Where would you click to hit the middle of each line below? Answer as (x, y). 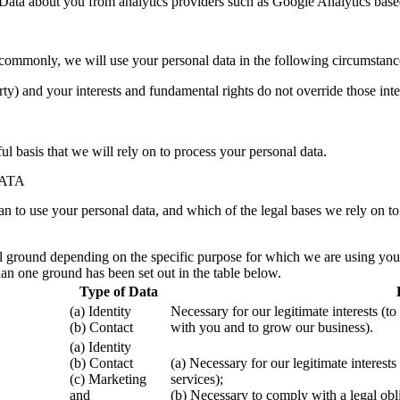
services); (197, 379)
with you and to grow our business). (272, 328)
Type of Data (118, 292)
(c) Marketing (108, 379)
